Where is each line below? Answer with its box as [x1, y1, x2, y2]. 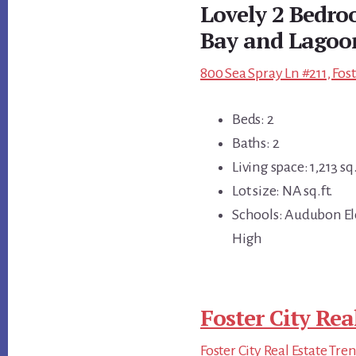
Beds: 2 [232, 111, 274, 128]
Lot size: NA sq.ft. [232, 183, 334, 199]
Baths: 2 [232, 135, 280, 152]
